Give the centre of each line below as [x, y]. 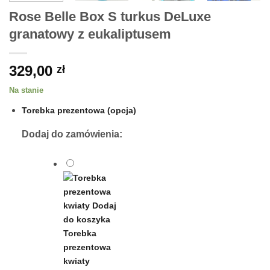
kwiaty [76, 261]
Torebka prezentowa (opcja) [79, 111]
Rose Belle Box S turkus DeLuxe [110, 16]
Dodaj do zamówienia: [72, 134]
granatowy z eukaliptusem [90, 34]
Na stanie [26, 90]
